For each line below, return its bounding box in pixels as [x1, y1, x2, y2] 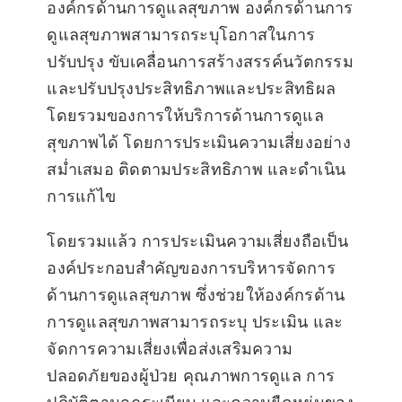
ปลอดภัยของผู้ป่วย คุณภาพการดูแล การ [47, 365, 336, 385]
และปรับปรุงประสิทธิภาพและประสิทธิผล [47, 78, 336, 98]
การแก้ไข [47, 186, 117, 205]
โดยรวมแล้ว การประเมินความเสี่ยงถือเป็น [47, 231, 348, 250]
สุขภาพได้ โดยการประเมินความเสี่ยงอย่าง [47, 132, 351, 152]
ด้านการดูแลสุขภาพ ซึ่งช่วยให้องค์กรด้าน [47, 284, 345, 304]
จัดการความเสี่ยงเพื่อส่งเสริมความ [47, 338, 293, 358]
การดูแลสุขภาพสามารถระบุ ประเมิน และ [47, 311, 344, 331]
